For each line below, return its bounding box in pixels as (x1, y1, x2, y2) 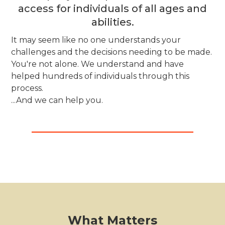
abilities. (91, 16, 134, 28)
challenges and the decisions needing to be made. (11, 47, 212, 57)
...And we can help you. (11, 95, 103, 105)
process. (11, 83, 44, 93)
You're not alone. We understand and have (11, 59, 184, 69)
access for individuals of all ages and (18, 2, 207, 15)
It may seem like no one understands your (11, 35, 181, 45)
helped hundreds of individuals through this (11, 71, 190, 81)
